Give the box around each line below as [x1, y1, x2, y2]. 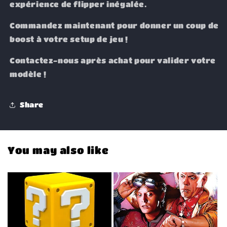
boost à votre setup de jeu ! [10, 34, 128, 44]
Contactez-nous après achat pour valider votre [10, 55, 216, 65]
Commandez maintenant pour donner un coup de [10, 20, 219, 30]
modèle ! [10, 69, 47, 79]
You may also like [8, 144, 109, 156]
